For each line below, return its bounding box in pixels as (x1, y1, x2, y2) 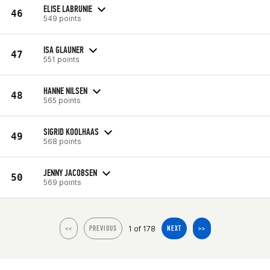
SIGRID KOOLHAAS (43, 125, 99, 137)
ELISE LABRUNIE (43, 2, 92, 14)
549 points (43, 13, 81, 23)
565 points (43, 95, 81, 105)
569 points (43, 177, 81, 187)
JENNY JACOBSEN (43, 166, 97, 178)
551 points (43, 54, 80, 64)
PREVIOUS (89, 224, 117, 233)
